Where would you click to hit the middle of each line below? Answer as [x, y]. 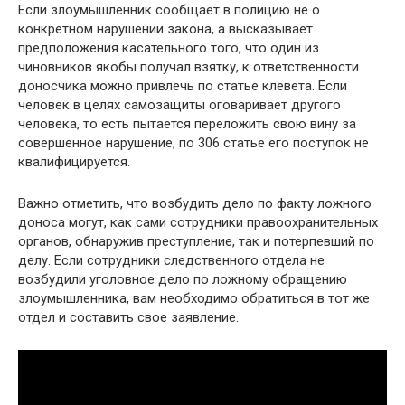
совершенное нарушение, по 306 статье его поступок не [193, 143]
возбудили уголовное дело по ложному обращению [183, 280]
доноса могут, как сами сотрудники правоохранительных [198, 223]
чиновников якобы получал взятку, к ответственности [188, 67]
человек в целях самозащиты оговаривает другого [179, 105]
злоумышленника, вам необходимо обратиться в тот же [194, 299]
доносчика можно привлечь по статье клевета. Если [183, 86]
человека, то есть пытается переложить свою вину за [187, 124]
